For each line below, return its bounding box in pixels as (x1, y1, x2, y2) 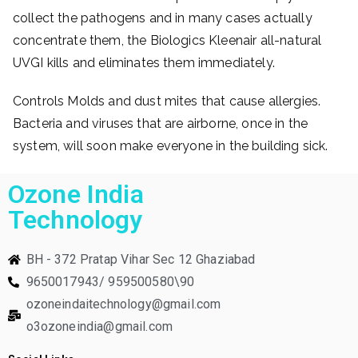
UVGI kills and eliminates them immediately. (13, 55, 275, 71)
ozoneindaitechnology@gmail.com (26, 296, 221, 312)
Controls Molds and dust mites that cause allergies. (13, 93, 321, 109)
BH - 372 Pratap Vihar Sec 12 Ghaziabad (26, 252, 256, 268)
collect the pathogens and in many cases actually (13, 10, 312, 26)
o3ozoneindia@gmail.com (26, 319, 173, 335)
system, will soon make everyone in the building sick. (13, 138, 328, 154)
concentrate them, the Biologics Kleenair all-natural (13, 33, 322, 49)
